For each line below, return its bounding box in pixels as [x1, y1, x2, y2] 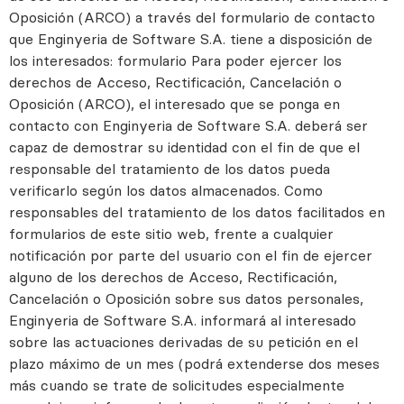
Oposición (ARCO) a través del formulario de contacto [9, 8, 375, 27]
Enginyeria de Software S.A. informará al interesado [9, 311, 356, 330]
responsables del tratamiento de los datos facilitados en [9, 203, 385, 222]
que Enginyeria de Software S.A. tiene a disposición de [9, 30, 372, 49]
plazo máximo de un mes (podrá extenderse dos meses [9, 354, 380, 373]
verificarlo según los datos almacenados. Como [9, 181, 323, 200]
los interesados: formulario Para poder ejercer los [9, 51, 342, 70]
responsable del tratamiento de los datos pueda [9, 160, 330, 179]
